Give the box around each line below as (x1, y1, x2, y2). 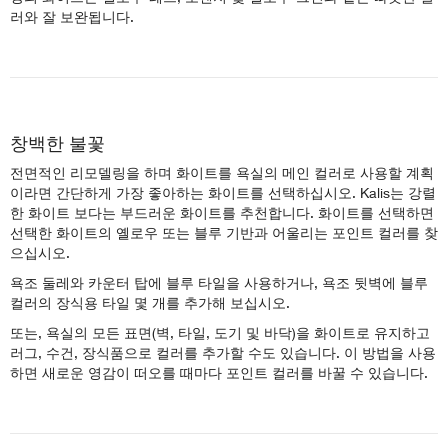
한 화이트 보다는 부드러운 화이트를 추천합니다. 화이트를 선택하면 (10, 203, 434, 221)
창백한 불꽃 (10, 131, 105, 154)
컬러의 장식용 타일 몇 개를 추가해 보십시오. (10, 293, 290, 311)
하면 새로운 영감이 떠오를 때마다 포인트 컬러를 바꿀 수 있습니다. (10, 363, 428, 381)
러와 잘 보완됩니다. (10, 7, 134, 25)
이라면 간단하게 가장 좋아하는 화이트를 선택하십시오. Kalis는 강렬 (10, 183, 436, 201)
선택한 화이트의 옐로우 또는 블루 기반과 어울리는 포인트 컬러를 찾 (10, 223, 438, 241)
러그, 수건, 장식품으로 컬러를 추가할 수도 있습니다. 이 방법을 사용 (10, 343, 436, 361)
